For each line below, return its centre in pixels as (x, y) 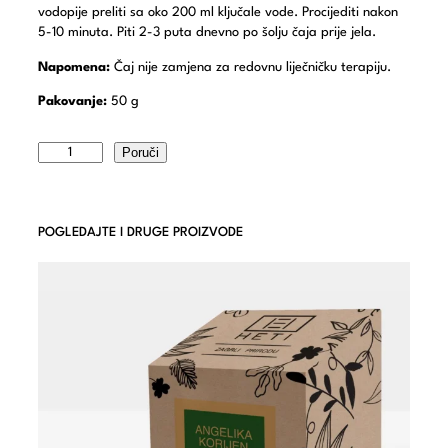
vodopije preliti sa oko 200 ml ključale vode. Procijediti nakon (218, 13)
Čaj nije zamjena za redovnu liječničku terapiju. (250, 67)
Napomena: (74, 67)
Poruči (140, 153)
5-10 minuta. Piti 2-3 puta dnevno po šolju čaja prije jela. (207, 33)
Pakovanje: (72, 102)
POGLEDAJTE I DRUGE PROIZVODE (140, 233)
